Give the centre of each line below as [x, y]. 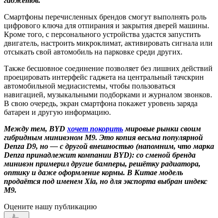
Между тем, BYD [36, 128]
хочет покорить [95, 128]
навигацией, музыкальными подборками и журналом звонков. [108, 94]
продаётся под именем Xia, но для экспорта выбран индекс [106, 181]
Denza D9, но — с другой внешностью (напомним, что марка [109, 146]
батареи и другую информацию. [57, 112]
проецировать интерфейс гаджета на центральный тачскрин [104, 77]
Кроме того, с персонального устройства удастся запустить [102, 34]
